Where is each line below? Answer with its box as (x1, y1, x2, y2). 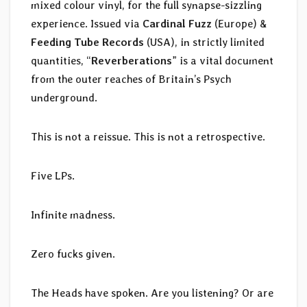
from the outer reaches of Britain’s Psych (31, 73, 231, 86)
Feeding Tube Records (31, 36, 144, 49)
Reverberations (91, 54, 172, 68)
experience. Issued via (31, 17, 143, 31)
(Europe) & (212, 17, 267, 31)
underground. (31, 91, 97, 105)
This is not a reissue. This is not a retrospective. (31, 130, 265, 144)
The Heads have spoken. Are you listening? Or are (31, 286, 273, 300)
